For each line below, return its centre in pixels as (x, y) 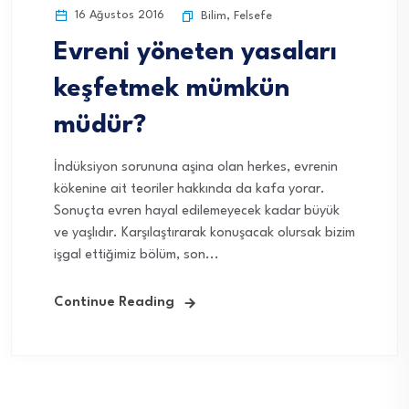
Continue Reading (114, 302)
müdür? (100, 126)
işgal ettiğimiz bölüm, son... (136, 255)
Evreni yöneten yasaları (195, 52)
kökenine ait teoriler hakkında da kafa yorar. (189, 189)
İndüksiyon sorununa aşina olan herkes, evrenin (196, 167)
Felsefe (253, 16)
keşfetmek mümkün (172, 89)
